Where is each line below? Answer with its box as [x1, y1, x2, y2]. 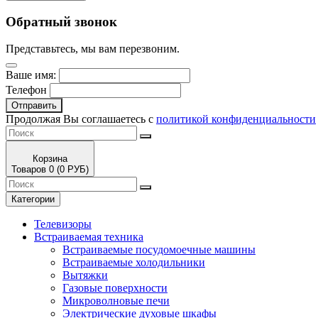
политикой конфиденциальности [156, 113, 316, 126]
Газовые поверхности [62, 282, 168, 295]
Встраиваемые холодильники [62, 256, 205, 269]
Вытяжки [62, 269, 108, 282]
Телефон [6, 84, 47, 97]
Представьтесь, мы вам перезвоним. [6, 43, 180, 55]
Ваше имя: [6, 69, 56, 82]
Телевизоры [34, 218, 92, 231]
